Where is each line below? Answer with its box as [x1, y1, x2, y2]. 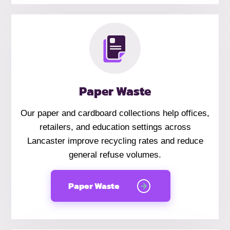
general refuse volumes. [69, 149, 161, 160]
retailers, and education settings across [39, 122, 191, 132]
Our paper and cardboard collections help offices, [21, 108, 209, 118]
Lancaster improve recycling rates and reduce [27, 136, 203, 146]
